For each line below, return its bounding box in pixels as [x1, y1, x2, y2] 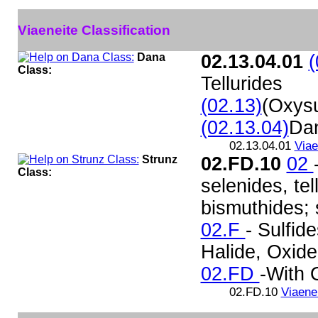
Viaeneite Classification [17, 22, 170, 38]
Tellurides [200, 73, 283, 94]
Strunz [141, 153, 177, 165]
